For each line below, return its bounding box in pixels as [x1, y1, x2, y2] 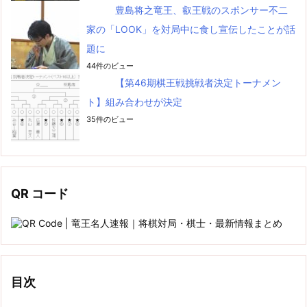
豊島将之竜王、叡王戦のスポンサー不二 [115, 3, 288, 16]
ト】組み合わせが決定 [86, 95, 182, 108]
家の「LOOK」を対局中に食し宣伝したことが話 [86, 23, 295, 35]
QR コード [11, 186, 69, 201]
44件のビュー [86, 60, 134, 71]
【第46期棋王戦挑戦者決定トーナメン [115, 76, 281, 88]
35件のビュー [86, 114, 134, 124]
